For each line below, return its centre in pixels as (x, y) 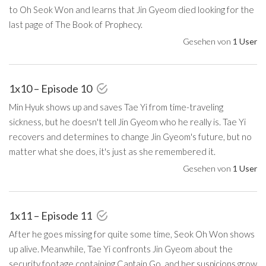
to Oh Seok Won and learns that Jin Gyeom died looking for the (132, 9)
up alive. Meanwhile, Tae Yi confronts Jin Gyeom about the (121, 248)
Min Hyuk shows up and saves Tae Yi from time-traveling (116, 107)
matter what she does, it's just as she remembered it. (112, 151)
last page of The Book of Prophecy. (76, 24)
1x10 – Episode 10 (51, 88)
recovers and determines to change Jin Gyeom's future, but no (130, 136)
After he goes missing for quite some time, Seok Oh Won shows (132, 234)
